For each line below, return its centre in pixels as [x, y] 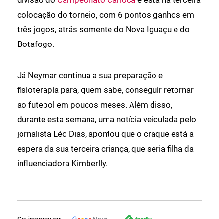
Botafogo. [36, 44]
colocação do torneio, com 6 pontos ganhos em [106, 15]
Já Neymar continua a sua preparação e [90, 76]
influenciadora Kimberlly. [62, 164]
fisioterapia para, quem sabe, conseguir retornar [105, 90]
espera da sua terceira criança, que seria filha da [105, 149]
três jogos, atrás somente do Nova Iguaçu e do [103, 30]
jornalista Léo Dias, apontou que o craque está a [105, 134]
